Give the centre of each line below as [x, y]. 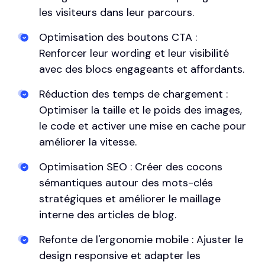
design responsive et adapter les [120, 255]
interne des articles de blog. [108, 214]
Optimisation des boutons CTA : [118, 37]
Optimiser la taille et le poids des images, [140, 110]
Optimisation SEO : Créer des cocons [131, 167]
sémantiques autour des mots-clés [126, 182]
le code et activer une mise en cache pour [143, 126]
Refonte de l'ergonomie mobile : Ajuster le [141, 239]
